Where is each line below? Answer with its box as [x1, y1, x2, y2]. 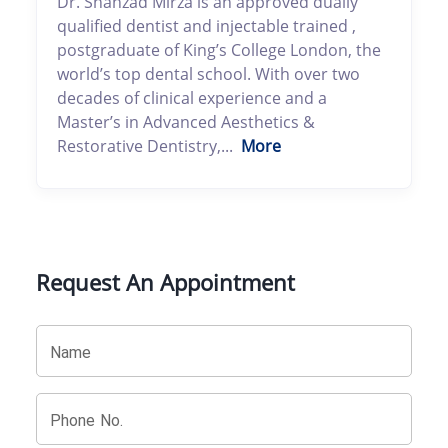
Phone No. [49, 410, 124, 430]
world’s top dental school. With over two [56, 62, 360, 85]
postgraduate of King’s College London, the [56, 38, 381, 61]
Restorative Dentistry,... [56, 134, 233, 157]
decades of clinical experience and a [56, 86, 327, 109]
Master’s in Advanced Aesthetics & [56, 110, 315, 133]
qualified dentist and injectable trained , [56, 14, 356, 37]
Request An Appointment [35, 266, 295, 297]
